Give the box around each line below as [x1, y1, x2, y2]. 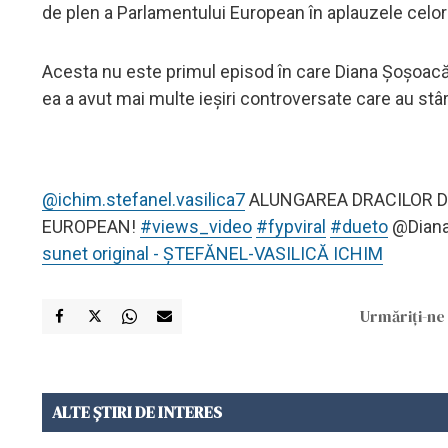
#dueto [330, 215, 388, 237]
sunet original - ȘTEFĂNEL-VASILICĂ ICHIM [42, 242, 383, 264]
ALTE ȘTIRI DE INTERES [52, 400, 222, 423]
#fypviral [256, 215, 326, 237]
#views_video [140, 215, 252, 237]
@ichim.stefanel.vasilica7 [42, 188, 245, 210]
